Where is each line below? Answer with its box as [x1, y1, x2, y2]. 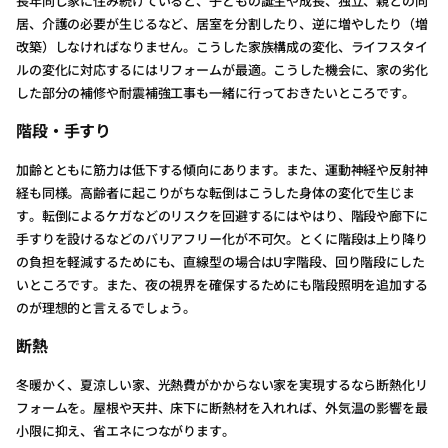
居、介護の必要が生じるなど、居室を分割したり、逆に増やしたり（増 [16, 14, 428, 33]
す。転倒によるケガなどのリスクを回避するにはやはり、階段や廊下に [16, 206, 428, 225]
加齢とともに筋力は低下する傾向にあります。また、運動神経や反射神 [16, 160, 428, 179]
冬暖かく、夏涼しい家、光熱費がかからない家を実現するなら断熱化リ [16, 375, 428, 394]
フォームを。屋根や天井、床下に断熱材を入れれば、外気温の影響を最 [16, 398, 428, 417]
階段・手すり [16, 118, 112, 142]
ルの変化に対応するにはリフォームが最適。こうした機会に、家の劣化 [16, 60, 428, 79]
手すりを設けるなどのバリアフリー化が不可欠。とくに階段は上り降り [16, 229, 428, 248]
